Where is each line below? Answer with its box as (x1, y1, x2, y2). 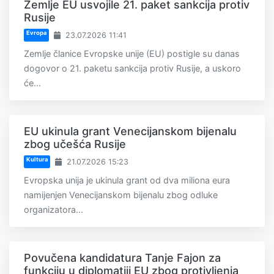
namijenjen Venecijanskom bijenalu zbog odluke (24, 189, 218, 200)
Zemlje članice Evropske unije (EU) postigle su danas (24, 48, 240, 59)
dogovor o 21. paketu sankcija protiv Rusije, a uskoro (24, 62, 241, 73)
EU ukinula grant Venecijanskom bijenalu (24, 124, 237, 138)
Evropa (26, 29, 46, 37)
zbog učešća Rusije (24, 137, 126, 150)
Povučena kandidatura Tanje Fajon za (24, 251, 221, 264)
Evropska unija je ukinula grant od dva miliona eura (24, 174, 230, 185)
